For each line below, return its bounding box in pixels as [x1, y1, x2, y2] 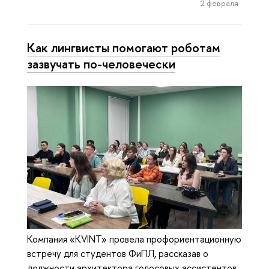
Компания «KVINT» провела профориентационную [27, 232, 241, 246]
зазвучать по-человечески [27, 55, 175, 73]
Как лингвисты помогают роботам [27, 39, 220, 56]
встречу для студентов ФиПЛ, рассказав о [27, 246, 208, 260]
